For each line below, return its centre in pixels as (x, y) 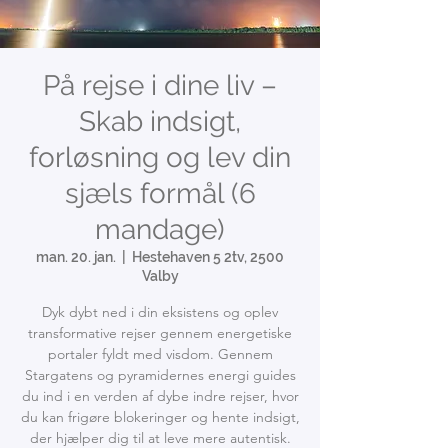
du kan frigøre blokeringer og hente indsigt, (160, 416)
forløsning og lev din (160, 157)
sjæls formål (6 (160, 193)
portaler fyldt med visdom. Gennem (160, 353)
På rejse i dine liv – (160, 85)
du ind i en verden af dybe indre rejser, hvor (160, 395)
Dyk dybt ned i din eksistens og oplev (160, 311)
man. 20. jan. (76, 256)
